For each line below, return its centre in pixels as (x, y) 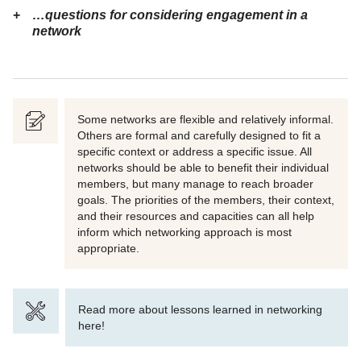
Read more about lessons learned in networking (200, 309)
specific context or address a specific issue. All (195, 151)
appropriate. (108, 248)
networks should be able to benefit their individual (203, 168)
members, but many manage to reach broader (195, 184)
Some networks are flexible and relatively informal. (205, 119)
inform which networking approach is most (185, 232)
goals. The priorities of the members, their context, (206, 200)
